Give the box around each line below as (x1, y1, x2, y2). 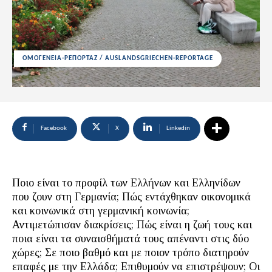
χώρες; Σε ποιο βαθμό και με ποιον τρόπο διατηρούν (12, 246, 249, 259)
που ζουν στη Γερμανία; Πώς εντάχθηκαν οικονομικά (12, 191, 251, 203)
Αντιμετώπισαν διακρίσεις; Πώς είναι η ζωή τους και (12, 219, 252, 231)
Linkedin (166, 125, 190, 132)
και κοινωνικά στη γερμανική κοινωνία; (12, 205, 189, 217)
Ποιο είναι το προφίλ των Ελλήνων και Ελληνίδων (12, 177, 240, 189)
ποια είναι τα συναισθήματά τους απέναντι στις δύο (12, 233, 249, 245)
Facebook (41, 125, 67, 132)
